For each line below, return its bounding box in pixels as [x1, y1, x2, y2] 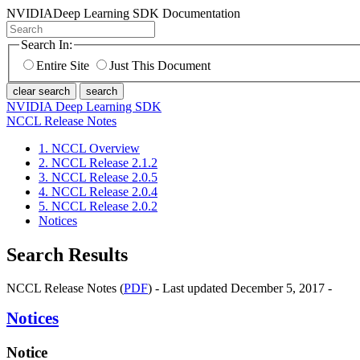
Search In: [21, 38, 72, 51]
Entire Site [36, 58, 89, 72]
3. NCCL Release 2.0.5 [39, 170, 157, 184]
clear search [13, 84, 70, 97]
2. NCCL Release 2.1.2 [39, 155, 157, 170]
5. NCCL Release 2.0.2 [39, 198, 157, 213]
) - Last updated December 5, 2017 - [148, 281, 332, 296]
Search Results [6, 243, 128, 265]
